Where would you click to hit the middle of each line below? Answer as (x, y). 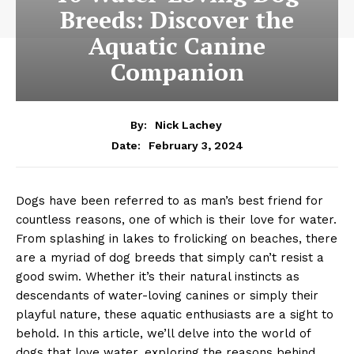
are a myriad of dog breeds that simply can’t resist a (170, 257)
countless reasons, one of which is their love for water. (176, 219)
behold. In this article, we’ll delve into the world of (163, 333)
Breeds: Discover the (177, 20)
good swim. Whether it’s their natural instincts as (158, 276)
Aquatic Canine (177, 46)
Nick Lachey (188, 124)
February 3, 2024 (196, 145)
